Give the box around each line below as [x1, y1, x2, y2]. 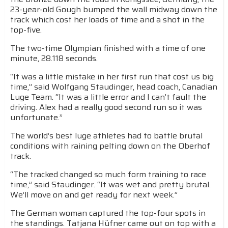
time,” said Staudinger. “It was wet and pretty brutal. [10, 178, 211, 191]
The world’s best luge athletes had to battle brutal [10, 129, 203, 142]
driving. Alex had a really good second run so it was [10, 101, 202, 113]
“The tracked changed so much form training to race [10, 168, 206, 181]
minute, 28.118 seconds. [10, 52, 98, 65]
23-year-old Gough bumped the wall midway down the [10, 3, 217, 16]
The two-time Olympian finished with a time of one [10, 42, 206, 54]
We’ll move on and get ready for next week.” [10, 188, 178, 201]
